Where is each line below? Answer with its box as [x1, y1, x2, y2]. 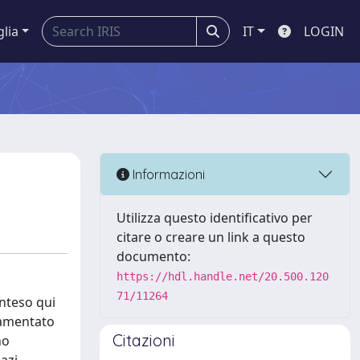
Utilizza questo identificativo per [117, 209, 313, 227]
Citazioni [112, 330, 175, 350]
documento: [117, 247, 190, 265]
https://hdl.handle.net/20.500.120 [117, 270, 329, 283]
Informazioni [129, 166, 205, 182]
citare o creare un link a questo [117, 228, 305, 246]
